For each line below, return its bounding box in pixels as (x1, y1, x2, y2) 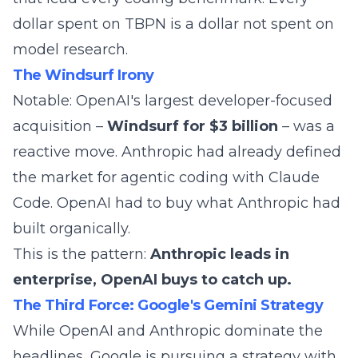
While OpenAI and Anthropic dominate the (13, 322, 323, 340)
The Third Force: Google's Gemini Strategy (13, 296, 324, 314)
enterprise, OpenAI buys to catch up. (13, 271, 292, 288)
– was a (278, 117, 335, 135)
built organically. (13, 220, 130, 237)
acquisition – (13, 117, 107, 135)
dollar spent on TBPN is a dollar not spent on (13, 15, 334, 33)
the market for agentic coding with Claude (13, 169, 320, 186)
